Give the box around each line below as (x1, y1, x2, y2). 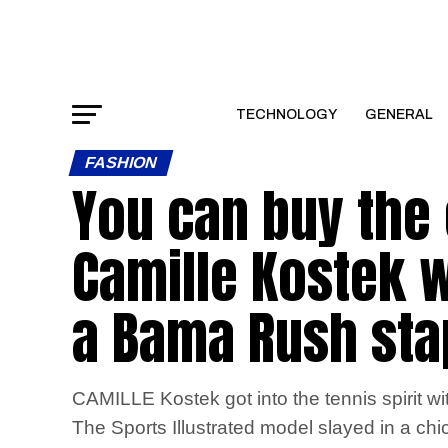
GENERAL (364, 107, 433, 122)
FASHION (82, 154, 160, 171)
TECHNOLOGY (235, 107, 337, 122)
